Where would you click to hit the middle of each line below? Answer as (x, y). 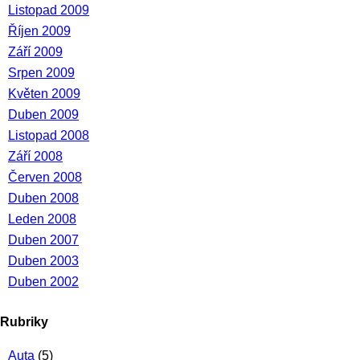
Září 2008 (35, 156)
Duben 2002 (43, 282)
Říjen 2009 (39, 31)
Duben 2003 (43, 261)
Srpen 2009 (41, 73)
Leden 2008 (42, 219)
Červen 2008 (45, 177)
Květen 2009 (44, 94)
